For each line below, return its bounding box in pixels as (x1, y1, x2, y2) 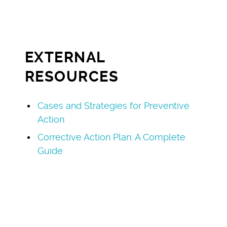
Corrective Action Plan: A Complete (37, 131, 185, 142)
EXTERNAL (24, 48, 105, 66)
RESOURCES (24, 67, 119, 85)
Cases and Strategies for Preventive (37, 100, 190, 111)
